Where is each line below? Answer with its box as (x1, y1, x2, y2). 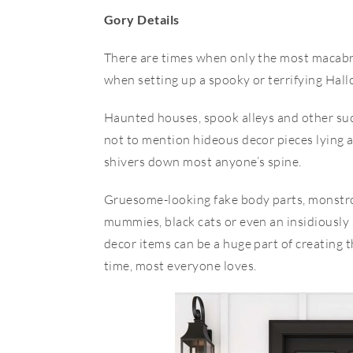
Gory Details (104, 12, 180, 27)
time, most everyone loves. (104, 258, 257, 273)
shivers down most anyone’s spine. (104, 154, 305, 169)
